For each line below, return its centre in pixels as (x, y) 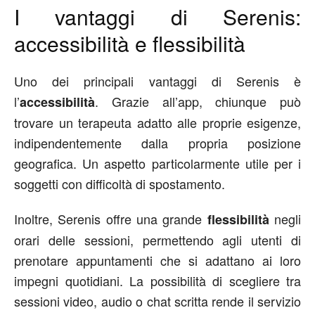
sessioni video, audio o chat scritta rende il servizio (157, 301)
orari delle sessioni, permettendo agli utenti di (157, 240)
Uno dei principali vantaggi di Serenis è (157, 81)
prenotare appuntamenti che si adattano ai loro (157, 260)
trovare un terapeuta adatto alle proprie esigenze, (157, 122)
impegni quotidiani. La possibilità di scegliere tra (157, 281)
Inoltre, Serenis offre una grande (111, 219)
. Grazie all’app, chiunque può (198, 101)
